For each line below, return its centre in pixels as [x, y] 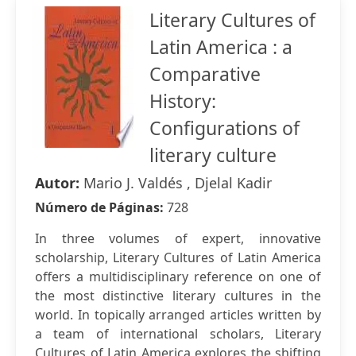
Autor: [59, 183]
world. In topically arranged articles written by [178, 315]
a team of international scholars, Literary [178, 334]
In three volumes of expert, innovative [178, 238]
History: [183, 101]
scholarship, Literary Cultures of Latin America [178, 257]
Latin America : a [221, 47]
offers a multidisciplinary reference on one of [178, 277]
